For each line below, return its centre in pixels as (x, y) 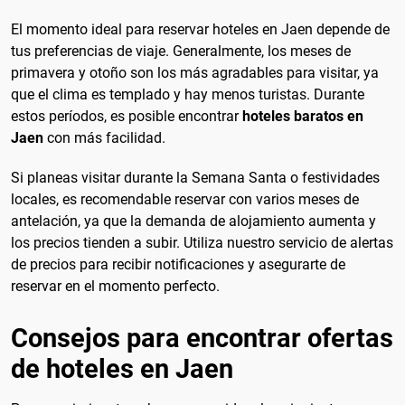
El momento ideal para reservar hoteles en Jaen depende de (200, 30)
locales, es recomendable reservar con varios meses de (185, 199)
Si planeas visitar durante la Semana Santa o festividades (195, 177)
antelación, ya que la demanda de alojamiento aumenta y (193, 221)
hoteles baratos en (303, 117)
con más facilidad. (104, 138)
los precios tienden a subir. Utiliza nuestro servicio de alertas (202, 242)
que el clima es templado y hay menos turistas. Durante (188, 95)
